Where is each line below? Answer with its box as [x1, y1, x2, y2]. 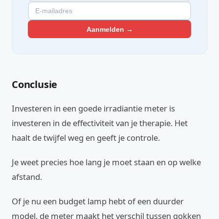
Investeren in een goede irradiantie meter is [12, 103, 175, 114]
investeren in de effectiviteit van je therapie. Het [12, 117, 188, 129]
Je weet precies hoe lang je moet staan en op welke [12, 156, 201, 168]
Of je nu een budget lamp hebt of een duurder [12, 196, 184, 207]
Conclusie [12, 78, 58, 91]
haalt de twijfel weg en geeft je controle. [12, 132, 160, 144]
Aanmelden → [86, 25, 133, 33]
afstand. [12, 171, 42, 183]
